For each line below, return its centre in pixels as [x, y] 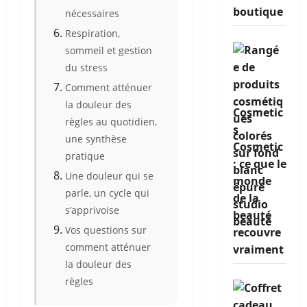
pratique [85, 156]
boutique [258, 12]
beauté [252, 215]
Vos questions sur [106, 230]
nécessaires [92, 13]
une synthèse [96, 139]
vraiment [258, 249]
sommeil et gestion [109, 50]
